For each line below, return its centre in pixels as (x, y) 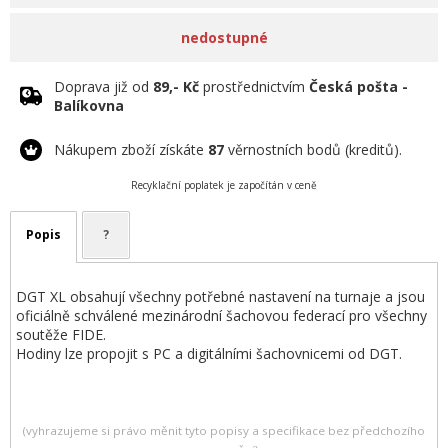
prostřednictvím (254, 86)
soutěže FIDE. (61, 334)
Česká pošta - (358, 86)
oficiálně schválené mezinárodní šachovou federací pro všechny (221, 315)
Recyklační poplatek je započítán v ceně (224, 185)
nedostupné (224, 37)
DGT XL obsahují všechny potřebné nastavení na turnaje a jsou (220, 296)
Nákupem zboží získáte (131, 149)
